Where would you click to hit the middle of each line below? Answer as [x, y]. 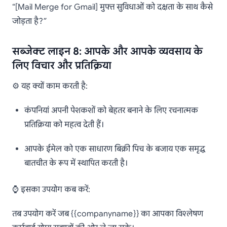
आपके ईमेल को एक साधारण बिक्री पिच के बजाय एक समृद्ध [115, 149]
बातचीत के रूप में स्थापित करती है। [76, 163]
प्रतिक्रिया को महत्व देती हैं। [64, 125]
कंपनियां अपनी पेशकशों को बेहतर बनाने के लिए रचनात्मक [111, 111]
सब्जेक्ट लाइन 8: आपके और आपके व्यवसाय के [107, 52]
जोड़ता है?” [29, 22]
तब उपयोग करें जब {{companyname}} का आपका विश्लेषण [108, 214]
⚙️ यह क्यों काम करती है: [50, 86]
